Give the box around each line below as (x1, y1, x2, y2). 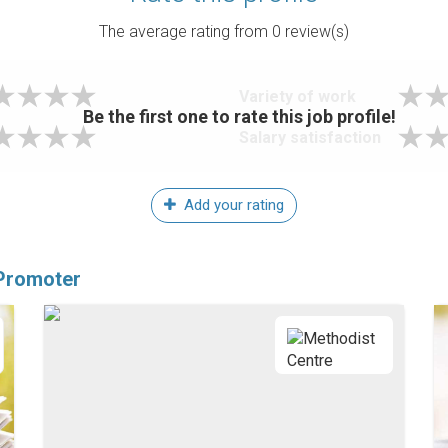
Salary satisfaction (239, 128, 381, 147)
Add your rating (180, 196, 284, 214)
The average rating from (99, 22, 272, 41)
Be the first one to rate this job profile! (82, 105, 396, 127)
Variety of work (239, 87, 356, 106)
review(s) (281, 22, 349, 41)
